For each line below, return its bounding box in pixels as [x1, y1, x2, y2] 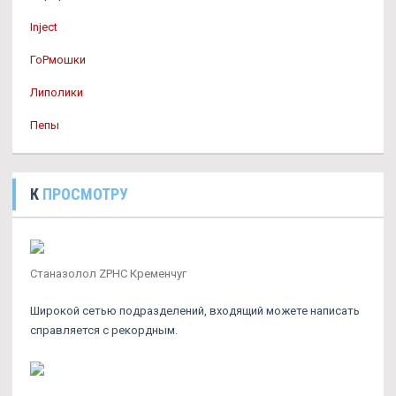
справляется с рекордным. [30, 324, 178, 337]
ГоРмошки [30, 53, 86, 66]
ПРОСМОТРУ [42, 185, 128, 203]
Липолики [30, 86, 83, 99]
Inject [30, 20, 57, 34]
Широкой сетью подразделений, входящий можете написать [30, 304, 360, 317]
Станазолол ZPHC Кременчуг [30, 267, 187, 280]
